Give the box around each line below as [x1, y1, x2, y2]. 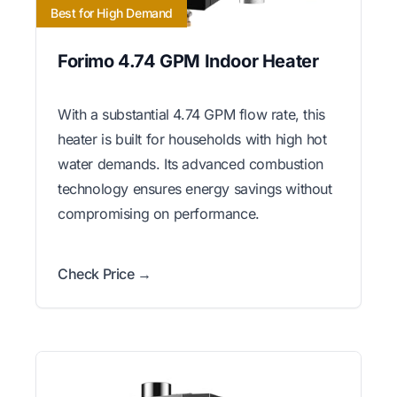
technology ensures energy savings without [58, 179, 332, 198]
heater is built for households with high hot [58, 129, 327, 148]
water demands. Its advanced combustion [58, 154, 323, 173]
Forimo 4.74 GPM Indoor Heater [58, 50, 319, 72]
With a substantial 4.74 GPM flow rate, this [58, 105, 325, 123]
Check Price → [58, 264, 152, 283]
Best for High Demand [51, 4, 173, 20]
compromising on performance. [58, 204, 260, 222]
